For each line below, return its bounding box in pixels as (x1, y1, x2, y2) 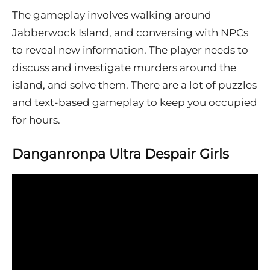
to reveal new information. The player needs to (12, 44, 248, 57)
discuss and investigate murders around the (12, 61, 236, 74)
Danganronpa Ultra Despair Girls (12, 146, 229, 163)
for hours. (12, 114, 60, 127)
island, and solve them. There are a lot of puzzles (12, 79, 257, 92)
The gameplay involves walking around (12, 9, 212, 22)
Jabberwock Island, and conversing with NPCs (12, 27, 248, 39)
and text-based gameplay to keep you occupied (12, 96, 257, 109)
